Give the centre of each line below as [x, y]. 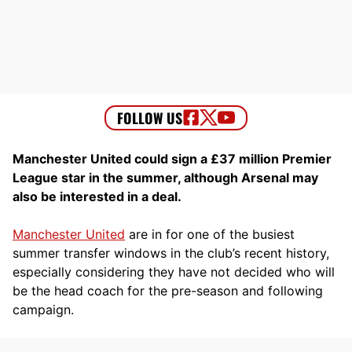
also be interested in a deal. [97, 196]
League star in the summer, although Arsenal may [165, 177]
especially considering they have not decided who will [174, 271]
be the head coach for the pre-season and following [168, 290]
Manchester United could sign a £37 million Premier [172, 158]
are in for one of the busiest [210, 234]
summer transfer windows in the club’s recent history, [171, 253]
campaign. [43, 309]
